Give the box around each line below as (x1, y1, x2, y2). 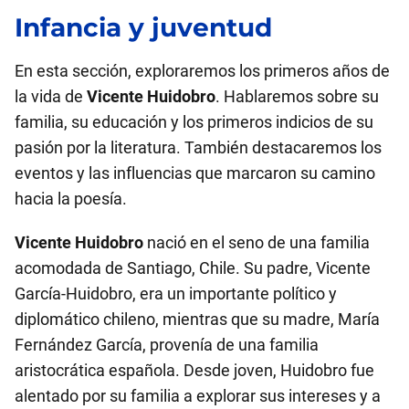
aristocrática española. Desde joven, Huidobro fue (15, 361, 374, 380)
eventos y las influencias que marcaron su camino (15, 163, 375, 183)
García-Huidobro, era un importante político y (15, 284, 337, 303)
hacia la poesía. (15, 189, 127, 208)
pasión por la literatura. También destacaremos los (15, 138, 382, 157)
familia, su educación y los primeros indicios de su (15, 112, 373, 131)
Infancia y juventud (15, 12, 272, 43)
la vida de (15, 87, 87, 106)
